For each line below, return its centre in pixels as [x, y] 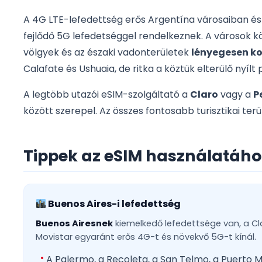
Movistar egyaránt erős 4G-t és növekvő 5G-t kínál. [146, 237]
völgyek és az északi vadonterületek [107, 53]
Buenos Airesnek [74, 224]
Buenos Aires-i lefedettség [114, 204]
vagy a [236, 95]
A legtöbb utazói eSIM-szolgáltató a [107, 95]
